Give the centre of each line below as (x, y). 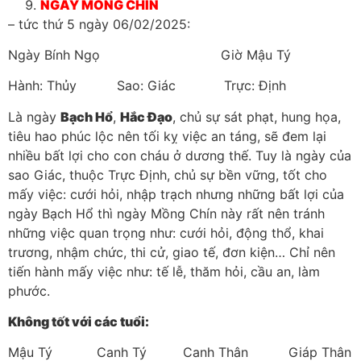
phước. (29, 290)
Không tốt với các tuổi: (79, 322)
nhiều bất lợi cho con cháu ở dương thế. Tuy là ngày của (180, 155)
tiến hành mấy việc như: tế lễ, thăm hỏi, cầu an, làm (164, 271)
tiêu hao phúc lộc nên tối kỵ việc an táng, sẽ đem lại (167, 136)
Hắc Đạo (146, 116)
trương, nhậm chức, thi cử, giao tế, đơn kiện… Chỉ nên (172, 252)
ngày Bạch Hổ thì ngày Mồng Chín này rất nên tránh (166, 213)
